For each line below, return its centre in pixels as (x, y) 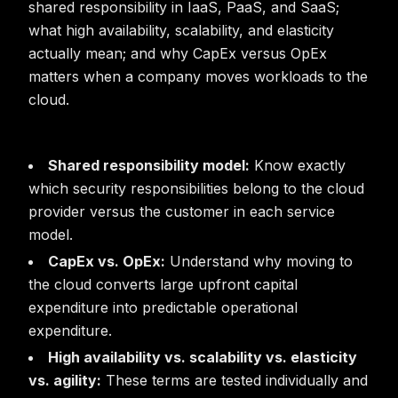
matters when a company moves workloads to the (198, 76)
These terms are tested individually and (235, 380)
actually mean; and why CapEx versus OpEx (178, 53)
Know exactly (298, 165)
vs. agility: (65, 380)
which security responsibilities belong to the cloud (196, 188)
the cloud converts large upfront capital (163, 284)
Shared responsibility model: (149, 165)
